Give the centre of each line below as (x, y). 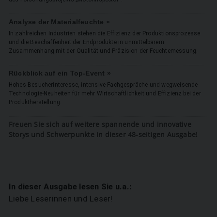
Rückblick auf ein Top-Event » (60, 73)
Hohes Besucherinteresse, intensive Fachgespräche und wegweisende (103, 85)
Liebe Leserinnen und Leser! (61, 198)
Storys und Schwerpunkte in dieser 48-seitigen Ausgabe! (103, 134)
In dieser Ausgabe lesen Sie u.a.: (70, 186)
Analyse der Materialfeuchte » (59, 22)
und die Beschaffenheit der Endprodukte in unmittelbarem (86, 42)
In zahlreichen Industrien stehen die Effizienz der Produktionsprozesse (104, 33)
